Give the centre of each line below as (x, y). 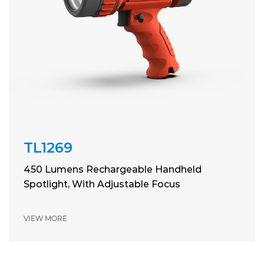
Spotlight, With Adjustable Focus (102, 184)
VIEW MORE (45, 219)
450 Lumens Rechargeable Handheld (113, 170)
